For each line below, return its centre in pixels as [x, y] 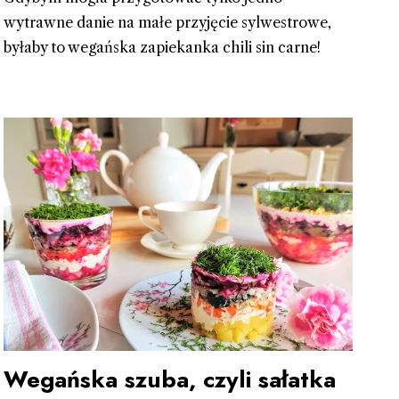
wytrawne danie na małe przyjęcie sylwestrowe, [167, 23]
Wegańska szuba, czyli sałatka [169, 379]
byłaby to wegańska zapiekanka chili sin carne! [162, 48]
